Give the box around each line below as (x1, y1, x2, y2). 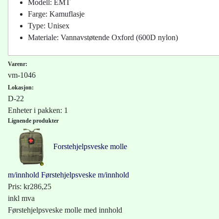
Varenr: (8, 61, 27, 68)
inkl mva (8, 194, 35, 203)
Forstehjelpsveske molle (53, 142, 127, 151)
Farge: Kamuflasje (28, 10, 85, 19)
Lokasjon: (8, 84, 34, 91)
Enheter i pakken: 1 (8, 106, 68, 115)
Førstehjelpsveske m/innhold (39, 171, 129, 179)
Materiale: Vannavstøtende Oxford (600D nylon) (28, 33, 178, 42)
